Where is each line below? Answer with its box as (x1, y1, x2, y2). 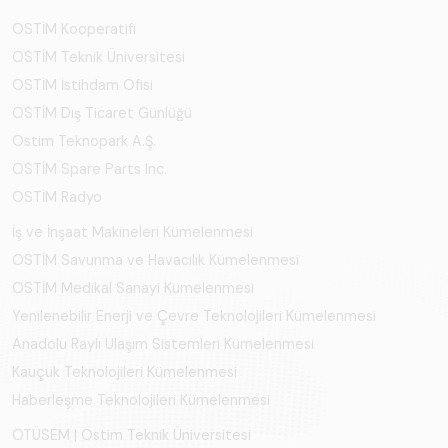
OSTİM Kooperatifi (12, 20, 136, 39)
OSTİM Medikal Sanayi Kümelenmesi (12, 279, 254, 298)
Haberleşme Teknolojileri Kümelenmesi (12, 391, 270, 410)
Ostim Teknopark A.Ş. (12, 132, 156, 151)
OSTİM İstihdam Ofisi (12, 76, 153, 95)
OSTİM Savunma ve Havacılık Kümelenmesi (12, 251, 299, 270)
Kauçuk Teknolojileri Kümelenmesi (12, 363, 237, 382)
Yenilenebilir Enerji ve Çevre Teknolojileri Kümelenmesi (12, 307, 376, 326)
